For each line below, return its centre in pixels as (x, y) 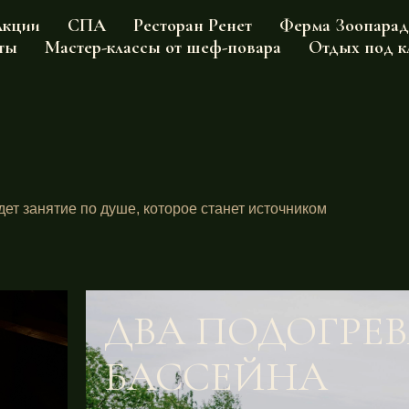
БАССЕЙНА (216, 376)
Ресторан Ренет (193, 26)
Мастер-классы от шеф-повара (163, 47)
